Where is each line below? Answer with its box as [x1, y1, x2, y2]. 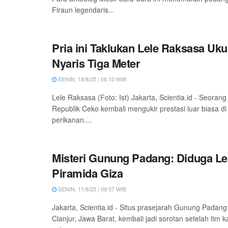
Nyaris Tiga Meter [52, 55, 140, 72]
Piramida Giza [52, 165, 123, 182]
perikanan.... [52, 115, 92, 125]
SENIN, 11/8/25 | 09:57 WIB [56, 185, 126, 193]
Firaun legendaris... [52, 5, 115, 15]
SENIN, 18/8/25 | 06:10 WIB [56, 75, 126, 83]
